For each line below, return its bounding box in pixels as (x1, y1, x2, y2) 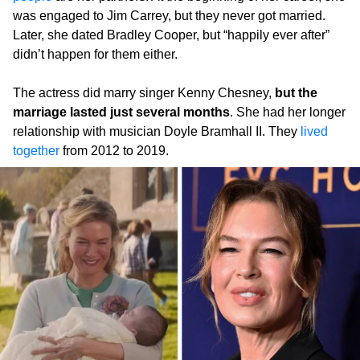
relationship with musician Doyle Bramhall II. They (13, 125, 301, 139)
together (13, 144, 59, 158)
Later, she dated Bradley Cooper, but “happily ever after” (13, 28, 329, 43)
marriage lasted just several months (13, 105, 230, 120)
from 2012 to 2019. (59, 144, 169, 158)
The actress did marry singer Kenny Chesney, (13, 86, 275, 100)
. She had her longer (230, 105, 346, 120)
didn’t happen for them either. (13, 47, 178, 62)
